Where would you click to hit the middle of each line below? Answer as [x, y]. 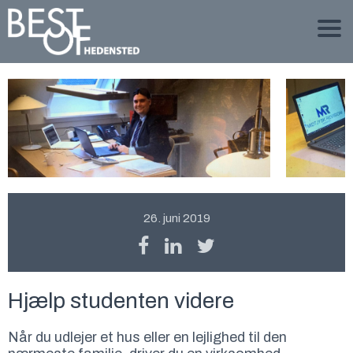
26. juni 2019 [176, 218]
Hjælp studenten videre [121, 301]
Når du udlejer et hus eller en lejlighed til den [147, 337]
